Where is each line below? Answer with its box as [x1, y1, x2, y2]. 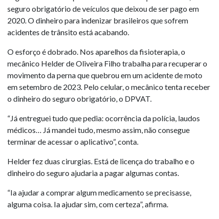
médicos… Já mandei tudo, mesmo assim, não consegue [7, 125, 190, 134]
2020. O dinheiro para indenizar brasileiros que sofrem [7, 16, 188, 25]
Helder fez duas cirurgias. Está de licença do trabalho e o [7, 156, 195, 166]
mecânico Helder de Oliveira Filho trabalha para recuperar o [7, 59, 207, 68]
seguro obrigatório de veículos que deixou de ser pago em [7, 4, 199, 13]
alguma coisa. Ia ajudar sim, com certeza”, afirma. [7, 199, 168, 209]
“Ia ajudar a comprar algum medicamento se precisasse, [7, 188, 191, 197]
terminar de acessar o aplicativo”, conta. [7, 137, 138, 146]
